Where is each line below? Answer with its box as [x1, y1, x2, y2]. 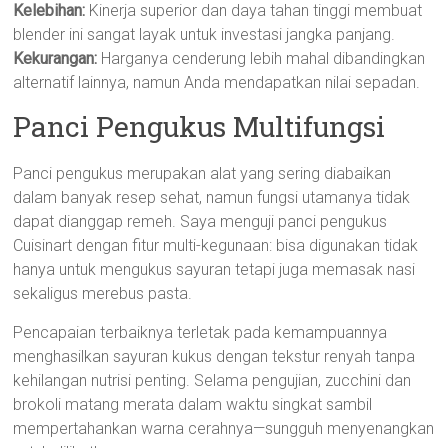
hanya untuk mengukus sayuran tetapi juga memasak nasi [13, 260, 416, 279]
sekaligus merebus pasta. [13, 284, 193, 303]
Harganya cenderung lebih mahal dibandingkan [97, 49, 426, 68]
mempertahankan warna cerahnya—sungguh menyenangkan [13, 419, 435, 438]
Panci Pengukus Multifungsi [13, 108, 386, 145]
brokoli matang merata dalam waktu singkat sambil [13, 395, 373, 414]
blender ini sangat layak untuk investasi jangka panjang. [13, 25, 396, 44]
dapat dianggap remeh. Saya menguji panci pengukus [13, 212, 388, 231]
